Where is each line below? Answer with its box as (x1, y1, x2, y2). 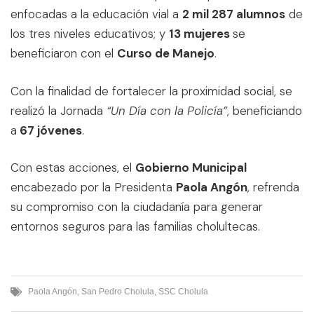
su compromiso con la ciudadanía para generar (11, 199, 263, 215)
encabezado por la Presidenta (11, 179, 176, 196)
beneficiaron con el (11, 46, 117, 62)
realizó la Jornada (11, 102, 107, 118)
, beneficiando (227, 102, 302, 118)
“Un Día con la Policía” (107, 102, 227, 118)
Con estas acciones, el (11, 160, 135, 176)
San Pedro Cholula (81, 286, 154, 296)
